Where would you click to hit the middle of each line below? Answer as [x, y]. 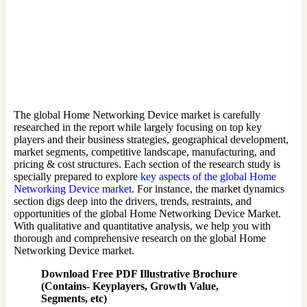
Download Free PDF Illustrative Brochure [139, 273]
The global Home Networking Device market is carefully [137, 114]
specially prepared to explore [77, 176]
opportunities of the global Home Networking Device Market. [147, 213]
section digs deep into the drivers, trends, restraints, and [133, 201]
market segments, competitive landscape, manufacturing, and [145, 151]
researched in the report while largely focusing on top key [138, 127]
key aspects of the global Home [208, 176]
